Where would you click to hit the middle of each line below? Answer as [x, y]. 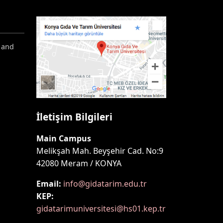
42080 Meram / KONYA [79, 163]
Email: [49, 183]
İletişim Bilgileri [74, 116]
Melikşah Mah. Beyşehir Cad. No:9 [100, 151]
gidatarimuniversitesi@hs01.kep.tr [101, 208]
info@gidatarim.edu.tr [105, 183]
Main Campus [64, 138]
